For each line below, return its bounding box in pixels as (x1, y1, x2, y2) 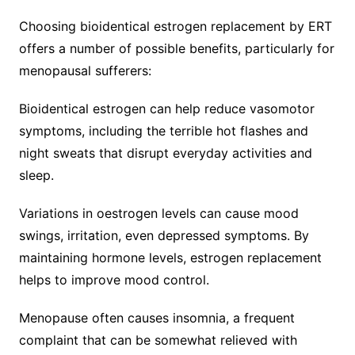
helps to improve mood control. (18, 271, 209, 288)
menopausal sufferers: (18, 62, 151, 78)
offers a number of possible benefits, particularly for (18, 40, 334, 56)
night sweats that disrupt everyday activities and (18, 144, 312, 161)
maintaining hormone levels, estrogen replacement (18, 249, 322, 265)
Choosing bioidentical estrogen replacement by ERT (18, 17, 332, 34)
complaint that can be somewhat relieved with (18, 331, 297, 348)
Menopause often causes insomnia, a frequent (18, 309, 295, 326)
